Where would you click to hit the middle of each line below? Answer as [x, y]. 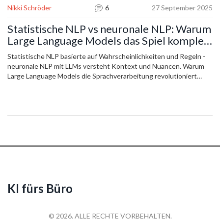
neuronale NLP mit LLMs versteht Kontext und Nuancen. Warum [106, 66]
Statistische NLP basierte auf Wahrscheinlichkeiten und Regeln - [106, 56]
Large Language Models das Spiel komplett [110, 41]
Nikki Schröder [29, 8]
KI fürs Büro [40, 189]
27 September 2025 [182, 8]
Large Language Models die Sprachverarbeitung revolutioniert [102, 76]
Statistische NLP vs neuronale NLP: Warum [109, 29]
